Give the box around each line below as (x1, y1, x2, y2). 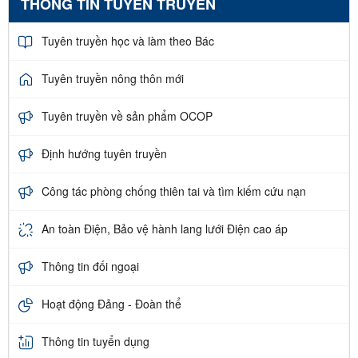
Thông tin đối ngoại (42, 258, 139, 275)
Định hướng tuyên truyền (42, 145, 167, 162)
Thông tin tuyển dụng (42, 333, 149, 350)
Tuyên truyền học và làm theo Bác (42, 33, 214, 50)
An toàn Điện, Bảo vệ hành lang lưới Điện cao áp (42, 221, 288, 237)
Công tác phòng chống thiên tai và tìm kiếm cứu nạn (42, 183, 306, 200)
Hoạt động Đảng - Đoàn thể (42, 296, 181, 312)
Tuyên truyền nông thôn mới (42, 70, 184, 87)
